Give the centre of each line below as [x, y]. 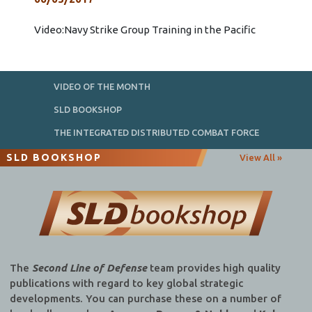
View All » [260, 158]
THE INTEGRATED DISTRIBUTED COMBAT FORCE [156, 132]
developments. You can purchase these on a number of [145, 299]
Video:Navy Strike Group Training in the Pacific [145, 30]
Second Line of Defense [89, 268]
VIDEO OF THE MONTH [102, 87]
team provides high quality [213, 268]
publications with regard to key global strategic [126, 283]
